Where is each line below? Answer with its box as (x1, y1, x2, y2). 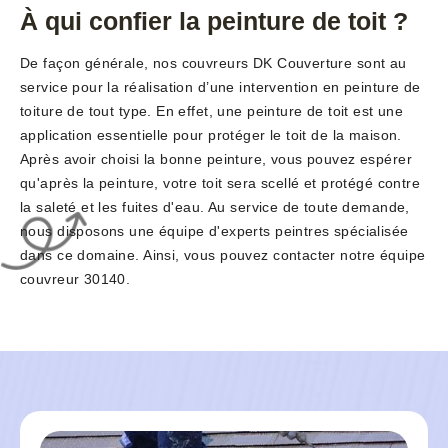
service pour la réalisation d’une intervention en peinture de (20, 79, 421, 96)
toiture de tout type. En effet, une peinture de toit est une (20, 103, 404, 120)
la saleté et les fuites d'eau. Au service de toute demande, (20, 199, 410, 216)
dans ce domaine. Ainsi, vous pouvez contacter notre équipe (20, 247, 426, 264)
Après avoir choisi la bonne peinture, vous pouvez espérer (20, 151, 412, 168)
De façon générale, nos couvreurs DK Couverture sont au (20, 55, 407, 72)
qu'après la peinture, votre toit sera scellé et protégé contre (20, 175, 421, 192)
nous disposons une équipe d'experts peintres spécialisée (20, 223, 409, 240)
